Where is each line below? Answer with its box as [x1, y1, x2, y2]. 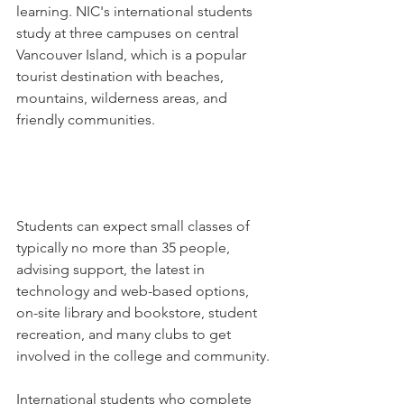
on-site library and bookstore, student [16, 304, 261, 322]
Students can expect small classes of [16, 217, 253, 235]
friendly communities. [16, 110, 155, 128]
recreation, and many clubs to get [16, 326, 234, 344]
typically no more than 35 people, [16, 239, 234, 257]
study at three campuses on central [16, 23, 243, 41]
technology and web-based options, [16, 282, 252, 300]
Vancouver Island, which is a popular [16, 45, 250, 63]
